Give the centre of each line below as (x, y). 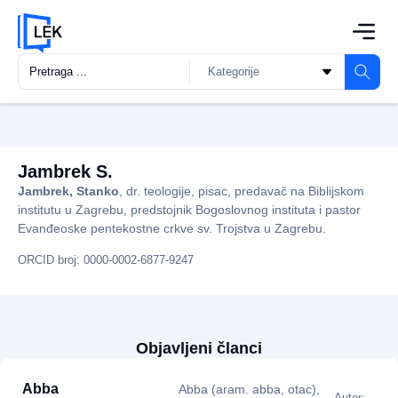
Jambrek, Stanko (68, 191)
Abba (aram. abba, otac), (249, 389)
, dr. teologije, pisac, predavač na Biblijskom (242, 191)
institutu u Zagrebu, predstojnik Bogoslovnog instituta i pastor (189, 210)
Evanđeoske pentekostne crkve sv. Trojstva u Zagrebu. (172, 229)
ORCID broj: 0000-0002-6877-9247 (106, 259)
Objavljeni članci (199, 348)
